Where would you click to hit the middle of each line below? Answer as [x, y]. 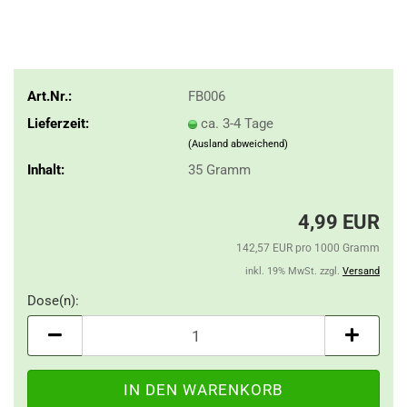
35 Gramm [219, 169]
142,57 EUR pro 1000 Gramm [308, 248]
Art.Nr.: [50, 96]
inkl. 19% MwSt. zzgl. [294, 271]
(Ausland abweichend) [238, 144]
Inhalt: [46, 169]
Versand [361, 271]
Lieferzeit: [58, 123]
